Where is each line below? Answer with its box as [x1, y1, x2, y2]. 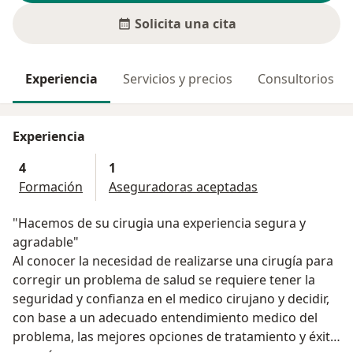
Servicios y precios [123, 70, 232, 88]
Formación [19, 178, 83, 196]
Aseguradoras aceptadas [109, 178, 258, 196]
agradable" [13, 233, 79, 251]
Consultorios [258, 70, 334, 88]
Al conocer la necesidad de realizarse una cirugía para [13, 252, 333, 270]
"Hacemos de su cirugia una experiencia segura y [13, 214, 306, 232]
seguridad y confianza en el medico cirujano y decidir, [13, 290, 329, 308]
